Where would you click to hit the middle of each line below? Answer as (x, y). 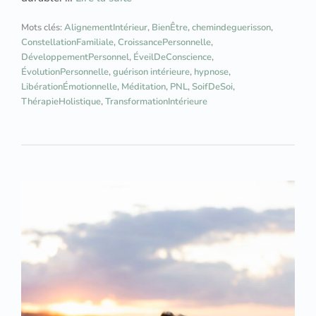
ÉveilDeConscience (172, 57)
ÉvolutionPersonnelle (65, 72)
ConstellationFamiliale (67, 43)
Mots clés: (43, 28)
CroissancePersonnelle (164, 43)
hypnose (211, 72)
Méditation (144, 87)
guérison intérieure (151, 72)
